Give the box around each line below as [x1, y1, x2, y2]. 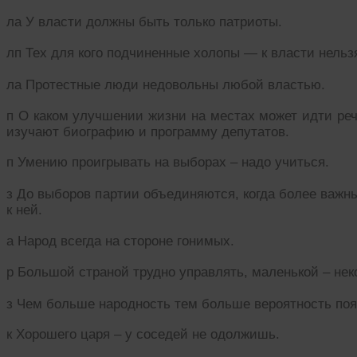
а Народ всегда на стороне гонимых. [6, 233, 234, 249]
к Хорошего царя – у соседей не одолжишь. [6, 327, 280, 343]
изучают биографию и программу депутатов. [6, 124, 289, 139]
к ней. [6, 202, 42, 218]
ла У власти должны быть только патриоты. [6, 14, 282, 30]
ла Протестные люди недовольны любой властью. [6, 76, 325, 92]
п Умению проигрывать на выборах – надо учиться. [6, 155, 329, 171]
